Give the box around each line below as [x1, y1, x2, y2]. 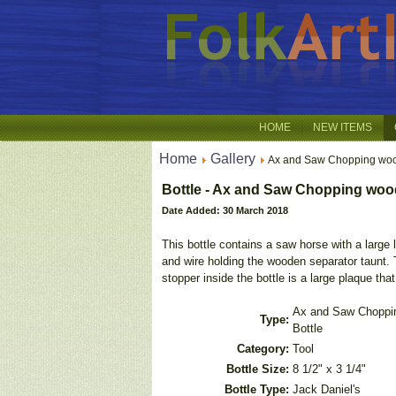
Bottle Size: [226, 362, 289, 376]
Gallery [210, 151, 255, 166]
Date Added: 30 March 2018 [162, 205, 288, 216]
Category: [237, 342, 289, 355]
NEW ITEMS [313, 121, 372, 133]
